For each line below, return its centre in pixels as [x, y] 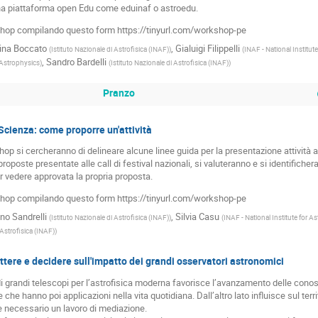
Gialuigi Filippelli [207, 49]
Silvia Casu [197, 217]
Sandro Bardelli [76, 62]
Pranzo [119, 93]
